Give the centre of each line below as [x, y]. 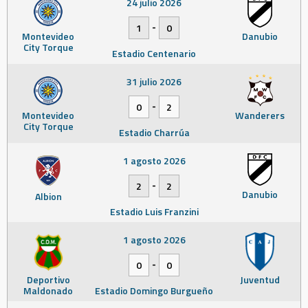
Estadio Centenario [154, 53]
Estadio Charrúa [154, 132]
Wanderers [260, 115]
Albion [48, 196]
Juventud [260, 279]
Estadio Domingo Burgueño [154, 290]
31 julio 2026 [154, 81]
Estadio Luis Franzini [154, 211]
